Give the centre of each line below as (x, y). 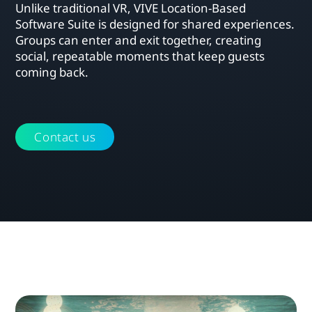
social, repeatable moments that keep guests (140, 56)
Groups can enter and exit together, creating (139, 40)
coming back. (52, 72)
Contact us (65, 137)
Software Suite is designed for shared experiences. (155, 24)
